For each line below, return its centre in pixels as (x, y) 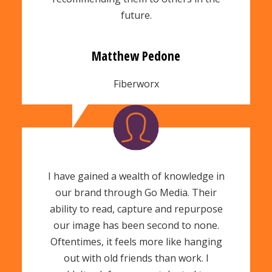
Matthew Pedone (136, 56)
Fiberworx (136, 83)
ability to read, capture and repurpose (136, 209)
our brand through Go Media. (124, 193)
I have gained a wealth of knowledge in (136, 176)
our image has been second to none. (136, 226)
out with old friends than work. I (136, 258)
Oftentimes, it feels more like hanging (136, 242)
